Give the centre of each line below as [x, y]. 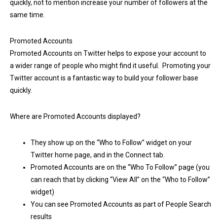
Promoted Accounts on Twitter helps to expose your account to [108, 54]
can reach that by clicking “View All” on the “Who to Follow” [120, 180]
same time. [27, 15]
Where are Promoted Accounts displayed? [75, 117]
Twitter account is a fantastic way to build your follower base [104, 78]
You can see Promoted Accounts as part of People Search [121, 204]
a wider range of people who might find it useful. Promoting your [110, 66]
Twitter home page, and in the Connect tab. [98, 155]
